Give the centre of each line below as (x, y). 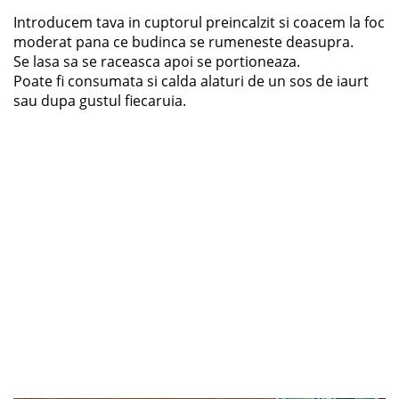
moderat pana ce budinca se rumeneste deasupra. (183, 42)
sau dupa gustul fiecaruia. (100, 101)
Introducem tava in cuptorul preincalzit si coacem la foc (199, 23)
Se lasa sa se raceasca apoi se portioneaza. (157, 62)
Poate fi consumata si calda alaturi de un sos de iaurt (191, 81)
